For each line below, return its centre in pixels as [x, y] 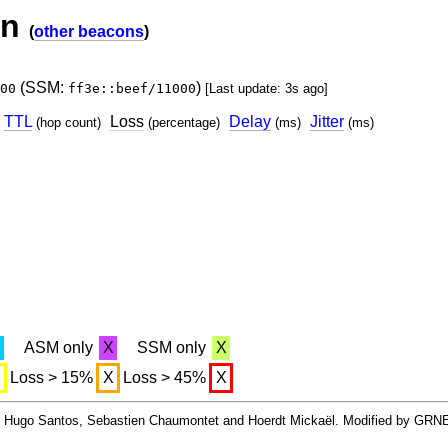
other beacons [89, 31]
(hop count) [68, 122]
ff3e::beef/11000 [132, 88]
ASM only [58, 348]
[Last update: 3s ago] [266, 88]
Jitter [327, 121]
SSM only [171, 348]
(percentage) [184, 122]
